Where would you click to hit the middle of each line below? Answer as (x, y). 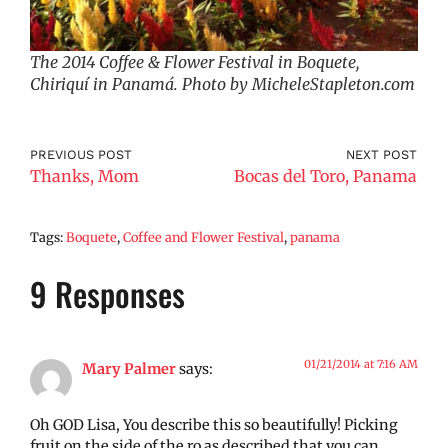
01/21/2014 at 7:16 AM (361, 364)
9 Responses (107, 294)
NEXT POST (381, 155)
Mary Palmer (129, 369)
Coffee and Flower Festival (203, 237)
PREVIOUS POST (81, 155)
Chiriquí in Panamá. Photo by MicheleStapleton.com (222, 84)
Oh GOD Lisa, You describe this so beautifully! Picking (214, 425)
